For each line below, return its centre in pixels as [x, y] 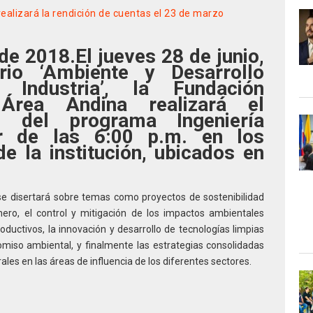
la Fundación [187, 88]
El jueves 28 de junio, [170, 56]
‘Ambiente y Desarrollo [152, 72]
